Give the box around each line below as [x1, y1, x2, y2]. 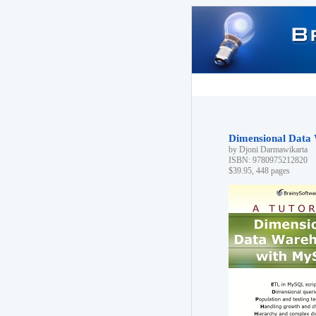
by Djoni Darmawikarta [229, 145, 308, 154]
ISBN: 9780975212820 [229, 155, 308, 165]
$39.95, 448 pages [229, 166, 290, 176]
